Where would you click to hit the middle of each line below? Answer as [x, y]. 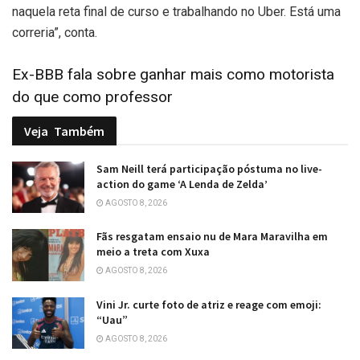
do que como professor [92, 97]
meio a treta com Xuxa [153, 252]
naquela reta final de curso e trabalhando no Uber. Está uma [176, 11]
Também [79, 131]
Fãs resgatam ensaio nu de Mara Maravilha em [212, 237]
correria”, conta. [55, 32]
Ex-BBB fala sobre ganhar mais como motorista [173, 75]
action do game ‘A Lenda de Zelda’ [182, 184]
